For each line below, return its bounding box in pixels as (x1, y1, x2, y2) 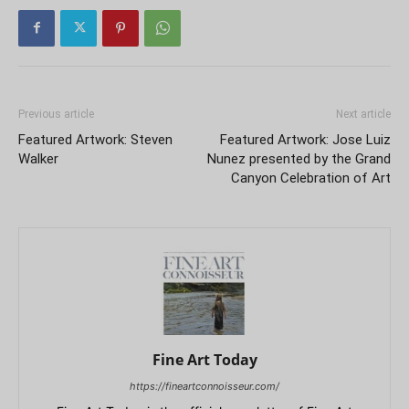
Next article (336, 107, 391, 121)
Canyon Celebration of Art (231, 169, 391, 186)
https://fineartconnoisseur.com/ (130, 379, 279, 393)
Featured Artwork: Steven (18, 131, 173, 148)
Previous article (18, 107, 94, 121)
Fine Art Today (152, 349, 257, 370)
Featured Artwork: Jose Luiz (220, 131, 391, 148)
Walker (18, 150, 58, 167)
